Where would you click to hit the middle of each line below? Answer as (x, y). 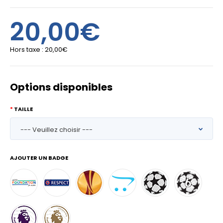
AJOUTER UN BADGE (39, 158)
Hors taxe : (27, 50)
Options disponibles (61, 87)
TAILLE (23, 109)
